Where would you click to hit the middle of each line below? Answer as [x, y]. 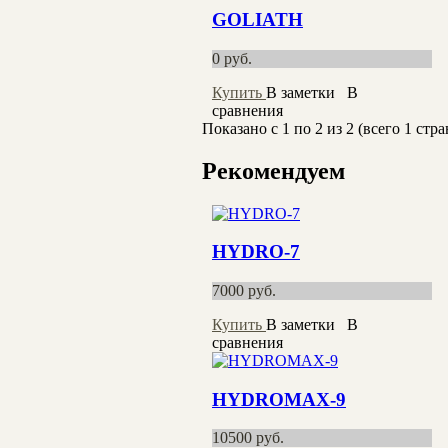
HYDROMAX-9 [279, 399]
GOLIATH [257, 20]
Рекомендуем [273, 170]
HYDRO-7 [256, 252]
